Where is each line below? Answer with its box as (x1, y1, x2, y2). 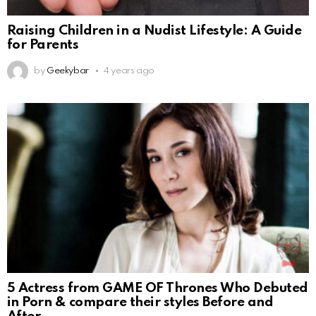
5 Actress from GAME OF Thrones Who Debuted (7, 281, 308, 295)
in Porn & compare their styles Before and (7, 295, 274, 309)
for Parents (7, 37, 79, 51)
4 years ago (104, 66, 155, 75)
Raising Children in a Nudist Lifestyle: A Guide (7, 23, 302, 37)
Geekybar (46, 66, 90, 75)
